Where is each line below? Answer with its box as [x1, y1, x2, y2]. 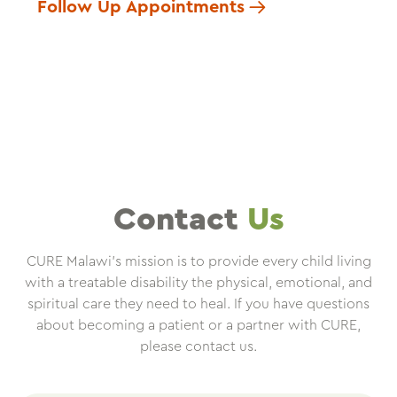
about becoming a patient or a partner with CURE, [36, 318, 361, 333]
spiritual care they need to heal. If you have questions [27, 297, 370, 312]
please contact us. [140, 339, 257, 354]
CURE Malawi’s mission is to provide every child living [26, 254, 371, 269]
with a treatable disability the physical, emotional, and [25, 276, 372, 291]
